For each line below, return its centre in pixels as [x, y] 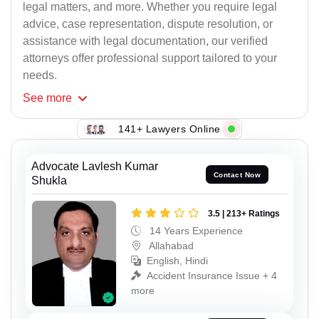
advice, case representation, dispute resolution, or [148, 24]
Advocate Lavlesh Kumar [95, 167]
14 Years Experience [195, 231]
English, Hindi [177, 261]
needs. [40, 75]
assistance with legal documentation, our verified [145, 41]
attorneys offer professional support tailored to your [150, 58]
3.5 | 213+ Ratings [244, 214]
